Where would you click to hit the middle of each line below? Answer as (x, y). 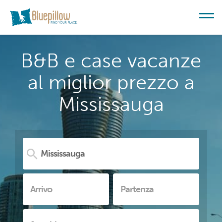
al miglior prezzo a (111, 82)
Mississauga (111, 104)
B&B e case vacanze (111, 60)
